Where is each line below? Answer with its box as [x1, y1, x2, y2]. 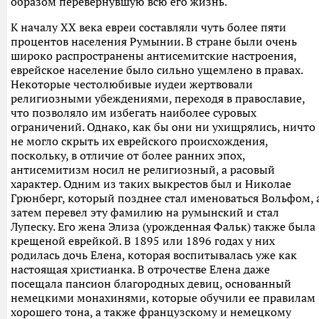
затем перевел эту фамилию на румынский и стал [11, 205, 279, 219]
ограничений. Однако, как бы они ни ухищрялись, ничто [11, 120, 315, 134]
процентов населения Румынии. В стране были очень [11, 34, 297, 48]
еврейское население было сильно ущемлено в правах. [11, 63, 303, 77]
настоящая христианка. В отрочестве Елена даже [11, 262, 270, 276]
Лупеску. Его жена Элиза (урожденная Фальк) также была [11, 219, 315, 234]
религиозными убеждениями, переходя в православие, [11, 91, 305, 105]
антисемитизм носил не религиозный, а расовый [11, 162, 275, 177]
